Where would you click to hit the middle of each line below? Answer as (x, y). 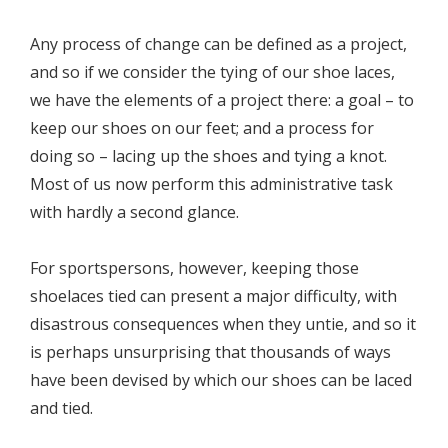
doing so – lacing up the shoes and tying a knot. (208, 156)
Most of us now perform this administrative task (211, 184)
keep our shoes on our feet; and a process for (202, 128)
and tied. (61, 408)
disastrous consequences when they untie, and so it (223, 324)
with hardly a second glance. (134, 212)
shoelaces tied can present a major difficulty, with (213, 296)
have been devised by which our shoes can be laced (221, 380)
